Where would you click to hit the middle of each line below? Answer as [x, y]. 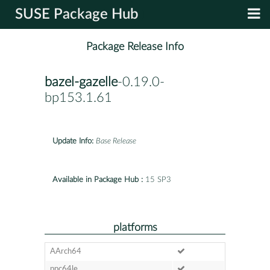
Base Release [116, 141]
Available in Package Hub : [98, 180]
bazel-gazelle [81, 82]
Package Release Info [135, 47]
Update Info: [73, 141]
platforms [135, 227]
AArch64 [65, 251]
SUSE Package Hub [77, 14]
